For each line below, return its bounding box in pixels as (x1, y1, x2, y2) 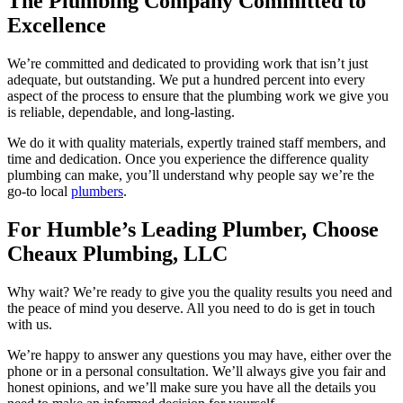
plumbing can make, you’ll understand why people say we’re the (7, 166, 374, 183)
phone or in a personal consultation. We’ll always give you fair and (7, 363, 386, 379)
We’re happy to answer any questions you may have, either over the (7, 346, 391, 363)
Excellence (7, 13, 106, 37)
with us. (7, 316, 52, 332)
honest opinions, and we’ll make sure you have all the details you (7, 379, 376, 395)
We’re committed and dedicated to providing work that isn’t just (7, 55, 368, 71)
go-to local (7, 183, 71, 199)
